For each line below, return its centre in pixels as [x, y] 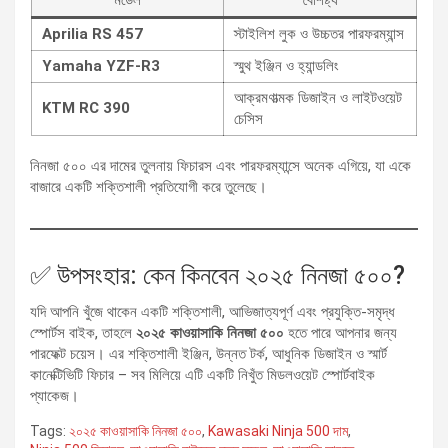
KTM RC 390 [86, 108]
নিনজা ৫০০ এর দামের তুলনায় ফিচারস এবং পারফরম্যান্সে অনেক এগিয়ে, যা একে [220, 166]
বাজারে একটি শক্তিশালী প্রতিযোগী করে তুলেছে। [148, 187]
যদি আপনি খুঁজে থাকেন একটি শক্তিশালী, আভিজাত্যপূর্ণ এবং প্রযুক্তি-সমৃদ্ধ [212, 312]
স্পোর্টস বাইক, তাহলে [83, 333]
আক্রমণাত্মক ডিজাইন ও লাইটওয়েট [318, 98]
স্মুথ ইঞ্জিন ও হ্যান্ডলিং [286, 66]
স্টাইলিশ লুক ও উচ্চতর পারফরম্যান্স [319, 34]
